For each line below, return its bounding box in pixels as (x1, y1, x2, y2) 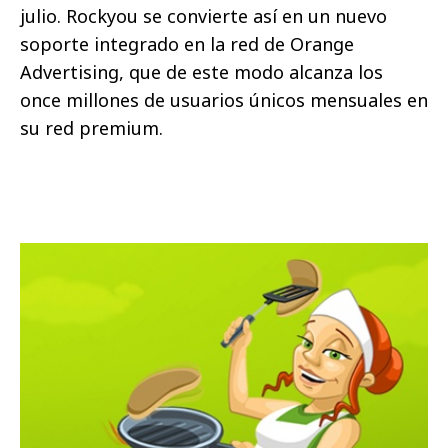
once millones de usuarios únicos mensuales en (20, 88, 428, 113)
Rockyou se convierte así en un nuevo (61, 4, 387, 29)
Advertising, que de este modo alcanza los (20, 60, 383, 85)
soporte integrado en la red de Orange (20, 32, 354, 57)
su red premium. (20, 116, 168, 141)
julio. (20, 4, 61, 29)
